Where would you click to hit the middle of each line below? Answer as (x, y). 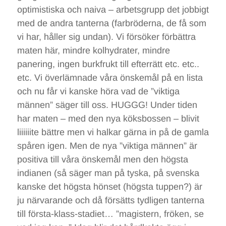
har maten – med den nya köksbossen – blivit (108, 118)
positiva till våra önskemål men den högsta (102, 159)
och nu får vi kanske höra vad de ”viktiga (98, 91)
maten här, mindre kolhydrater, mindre (93, 50)
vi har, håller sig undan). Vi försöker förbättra (106, 37)
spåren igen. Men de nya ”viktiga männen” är (107, 146)
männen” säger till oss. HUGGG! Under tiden (107, 105)
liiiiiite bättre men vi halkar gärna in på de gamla (113, 132)
